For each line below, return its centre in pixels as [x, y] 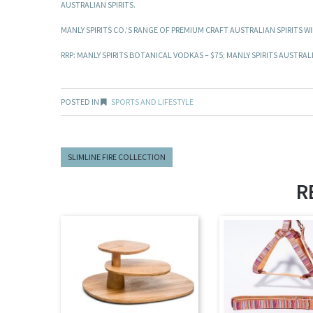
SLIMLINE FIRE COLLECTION [117, 157]
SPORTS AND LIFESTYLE [152, 102]
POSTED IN [81, 102]
